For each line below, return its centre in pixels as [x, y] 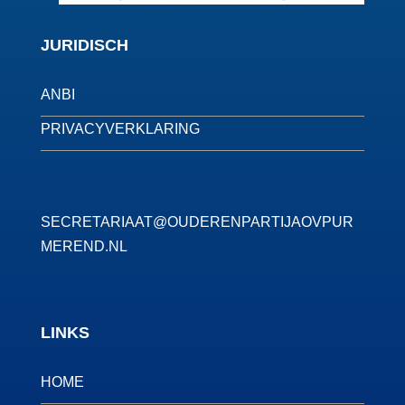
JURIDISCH [84, 45]
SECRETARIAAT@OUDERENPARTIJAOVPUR [197, 221]
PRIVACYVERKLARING [120, 128]
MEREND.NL [84, 246]
